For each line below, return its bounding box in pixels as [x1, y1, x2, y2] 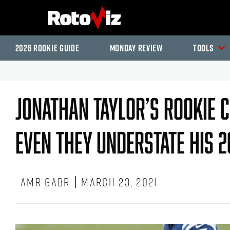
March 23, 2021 [81, 174, 158, 190]
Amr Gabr [21, 174, 70, 190]
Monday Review [109, 42, 163, 54]
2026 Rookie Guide [15, 42, 80, 54]
